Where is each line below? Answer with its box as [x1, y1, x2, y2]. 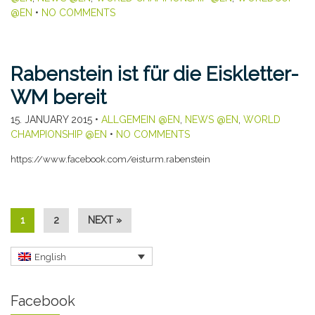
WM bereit [11, 86, 106, 110]
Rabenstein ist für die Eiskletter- [11, 63, 299, 86]
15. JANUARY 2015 [11, 114, 92, 126]
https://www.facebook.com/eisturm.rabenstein [11, 154, 210, 165]
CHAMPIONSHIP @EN [11, 129, 107, 141]
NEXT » [88, 214, 122, 226]
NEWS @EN [185, 114, 238, 126]
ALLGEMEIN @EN [101, 114, 180, 126]
